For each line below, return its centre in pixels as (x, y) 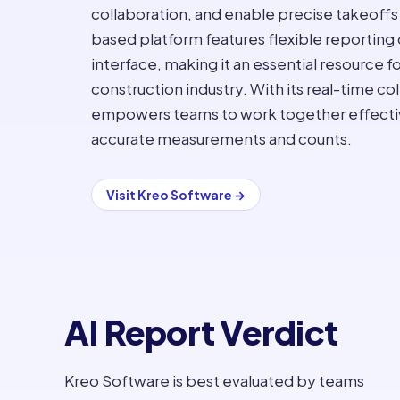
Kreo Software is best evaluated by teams (214, 380)
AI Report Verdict (201, 332)
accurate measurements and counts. (221, 138)
